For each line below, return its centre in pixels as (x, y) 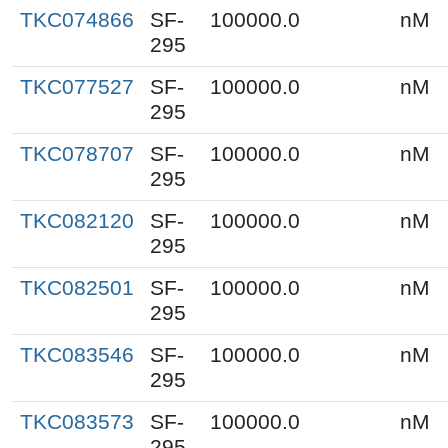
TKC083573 (77, 421)
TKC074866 (77, 19)
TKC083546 (77, 354)
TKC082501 (77, 287)
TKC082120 (77, 220)
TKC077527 (77, 86)
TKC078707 (77, 153)
